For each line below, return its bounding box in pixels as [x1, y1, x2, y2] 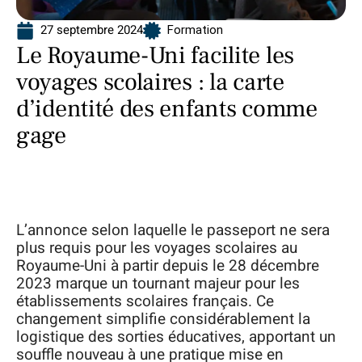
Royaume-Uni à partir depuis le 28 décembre [16, 255, 319, 277]
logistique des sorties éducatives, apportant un [16, 326, 336, 348]
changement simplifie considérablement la [16, 308, 310, 330]
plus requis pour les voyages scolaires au [16, 237, 297, 259]
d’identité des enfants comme [16, 93, 318, 124]
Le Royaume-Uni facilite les [16, 40, 294, 71]
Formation [167, 23, 223, 37]
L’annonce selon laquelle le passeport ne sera [16, 219, 330, 242]
